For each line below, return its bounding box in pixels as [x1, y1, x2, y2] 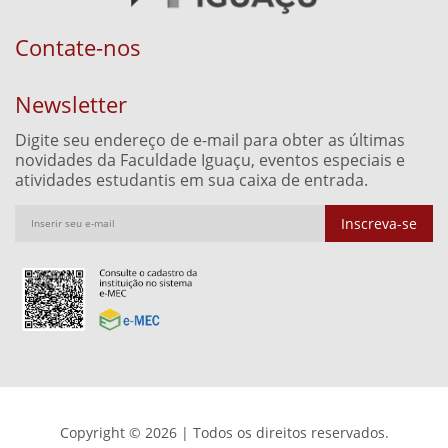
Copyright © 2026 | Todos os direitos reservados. [59, 422, 389, 442]
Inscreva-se [341, 213, 417, 233]
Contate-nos [15, 31, 141, 62]
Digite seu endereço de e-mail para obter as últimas [15, 128, 405, 151]
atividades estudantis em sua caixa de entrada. [15, 168, 368, 191]
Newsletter [15, 88, 127, 119]
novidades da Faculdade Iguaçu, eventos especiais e [15, 148, 405, 171]
